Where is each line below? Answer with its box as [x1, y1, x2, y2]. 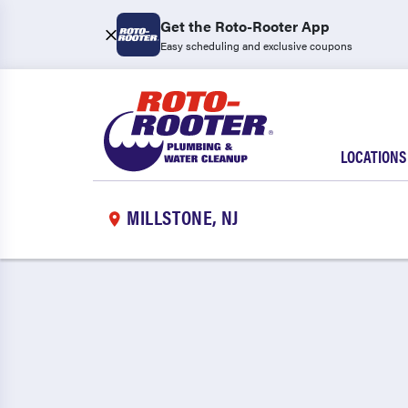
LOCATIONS [341, 145, 406, 168]
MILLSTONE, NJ [127, 201, 239, 230]
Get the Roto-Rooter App [160, 15, 330, 36]
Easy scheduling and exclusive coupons [160, 37, 352, 54]
